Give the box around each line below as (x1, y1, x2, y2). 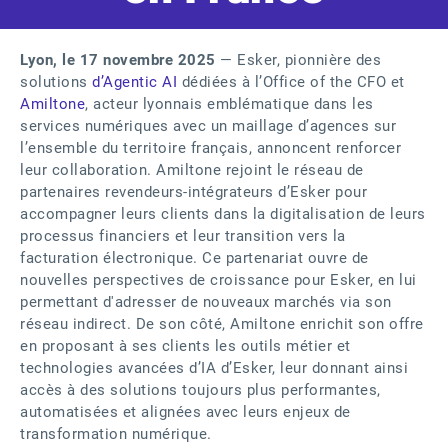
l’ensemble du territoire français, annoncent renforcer (20, 139, 401, 157)
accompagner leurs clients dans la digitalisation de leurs (20, 205, 426, 223)
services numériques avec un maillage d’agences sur (20, 117, 396, 135)
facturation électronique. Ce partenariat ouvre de (20, 249, 369, 267)
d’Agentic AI (92, 73, 182, 91)
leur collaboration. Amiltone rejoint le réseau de (20, 161, 364, 179)
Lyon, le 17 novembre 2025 (20, 51, 216, 69)
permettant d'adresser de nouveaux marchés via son (20, 293, 392, 311)
